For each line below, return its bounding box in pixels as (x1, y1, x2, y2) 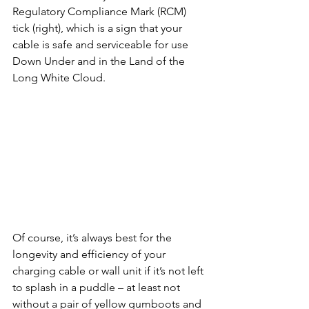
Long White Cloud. (12, 70, 106, 84)
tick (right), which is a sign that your (12, 21, 185, 34)
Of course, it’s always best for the (12, 230, 175, 244)
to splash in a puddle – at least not (12, 280, 183, 294)
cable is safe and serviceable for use (12, 37, 191, 51)
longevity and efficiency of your (12, 247, 168, 261)
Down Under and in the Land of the (12, 54, 188, 68)
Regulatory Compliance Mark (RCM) (12, 4, 189, 18)
